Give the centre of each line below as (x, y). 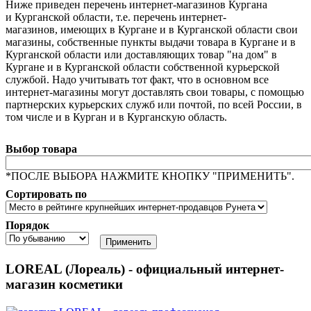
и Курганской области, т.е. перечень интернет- (116, 17)
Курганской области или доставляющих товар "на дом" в (141, 55)
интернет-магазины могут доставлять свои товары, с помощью (155, 92)
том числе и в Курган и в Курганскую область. (116, 117)
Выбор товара (41, 149)
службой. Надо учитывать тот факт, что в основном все (137, 80)
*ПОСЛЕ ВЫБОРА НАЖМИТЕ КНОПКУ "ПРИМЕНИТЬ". (150, 176)
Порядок (27, 226)
